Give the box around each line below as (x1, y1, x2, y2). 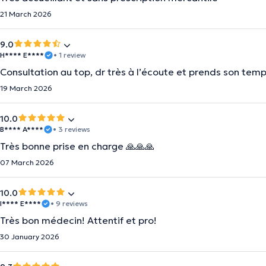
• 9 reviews (50, 199, 88, 208)
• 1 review (53, 50, 85, 59)
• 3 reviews (53, 125, 90, 134)
